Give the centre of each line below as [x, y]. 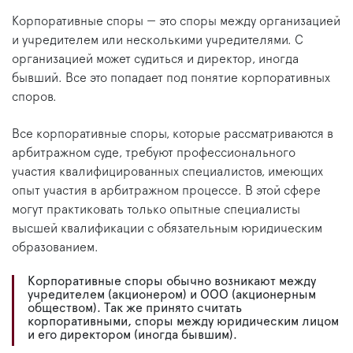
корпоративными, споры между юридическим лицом [183, 322]
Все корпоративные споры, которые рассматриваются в [173, 134]
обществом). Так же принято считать [135, 308]
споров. [34, 97]
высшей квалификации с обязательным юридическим [167, 229]
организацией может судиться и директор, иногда [155, 59]
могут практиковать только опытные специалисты [156, 210]
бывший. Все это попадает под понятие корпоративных [171, 78]
